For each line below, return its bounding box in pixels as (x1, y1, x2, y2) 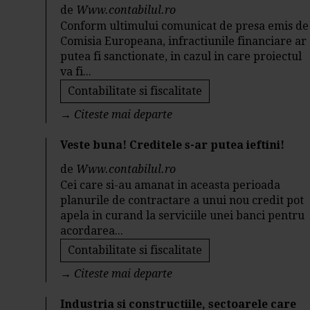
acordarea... (60, 224, 124, 237)
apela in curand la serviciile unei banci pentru (60, 209, 305, 222)
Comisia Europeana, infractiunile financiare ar (60, 35, 307, 48)
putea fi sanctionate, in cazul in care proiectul (60, 50, 302, 63)
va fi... (60, 65, 92, 78)
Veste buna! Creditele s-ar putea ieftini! (60, 138, 285, 152)
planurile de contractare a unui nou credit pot (60, 194, 304, 207)
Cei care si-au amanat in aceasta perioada (60, 179, 281, 192)
